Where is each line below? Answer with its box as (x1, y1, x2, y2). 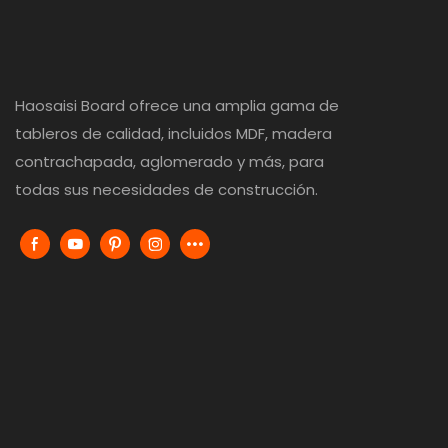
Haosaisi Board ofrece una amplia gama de (15, 95, 339, 117)
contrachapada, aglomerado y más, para (15, 151, 324, 173)
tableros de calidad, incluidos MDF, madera (15, 123, 332, 145)
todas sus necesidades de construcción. (15, 179, 318, 201)
